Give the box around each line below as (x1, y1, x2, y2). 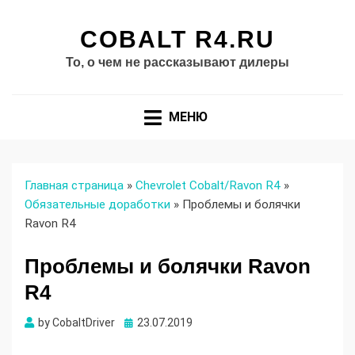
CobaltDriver (52, 316, 115, 330)
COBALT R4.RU (80, 26, 275, 52)
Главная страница (25, 178, 124, 193)
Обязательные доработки (25, 197, 170, 212)
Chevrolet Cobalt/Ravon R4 (136, 178, 281, 193)
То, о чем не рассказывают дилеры (66, 55, 289, 69)
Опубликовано (124, 315, 200, 329)
